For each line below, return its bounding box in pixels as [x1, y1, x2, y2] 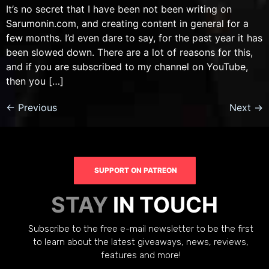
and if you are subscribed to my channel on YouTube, [6, 60, 248, 73]
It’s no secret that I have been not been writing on [6, 2, 232, 15]
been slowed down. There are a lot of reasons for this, [6, 46, 253, 58]
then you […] [6, 74, 64, 87]
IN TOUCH [113, 191, 218, 218]
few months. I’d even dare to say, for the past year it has [6, 31, 262, 44]
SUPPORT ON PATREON [92, 165, 177, 175]
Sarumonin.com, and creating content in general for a [6, 17, 249, 29]
